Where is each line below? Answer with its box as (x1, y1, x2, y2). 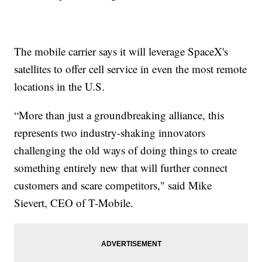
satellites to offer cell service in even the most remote (14, 61, 247, 77)
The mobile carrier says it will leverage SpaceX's (14, 44, 229, 59)
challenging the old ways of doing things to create (14, 143, 237, 158)
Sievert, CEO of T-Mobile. (14, 195, 134, 211)
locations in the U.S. (14, 79, 105, 94)
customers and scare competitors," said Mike (14, 178, 212, 193)
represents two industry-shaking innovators (14, 125, 206, 140)
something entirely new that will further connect (14, 160, 228, 175)
